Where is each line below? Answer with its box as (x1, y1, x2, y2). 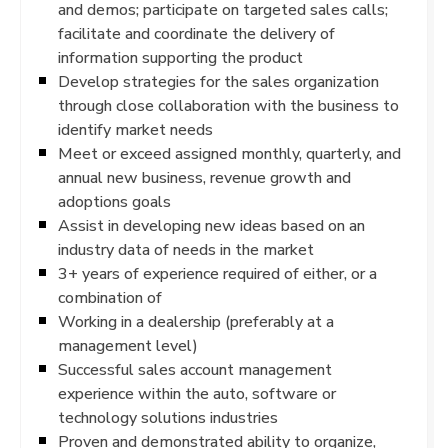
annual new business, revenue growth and (58, 168, 351, 187)
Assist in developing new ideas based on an (58, 216, 365, 235)
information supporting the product (58, 48, 303, 67)
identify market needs (58, 120, 213, 139)
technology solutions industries (58, 408, 278, 427)
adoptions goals (58, 192, 171, 211)
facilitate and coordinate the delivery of (58, 24, 335, 43)
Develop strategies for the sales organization (58, 72, 379, 91)
